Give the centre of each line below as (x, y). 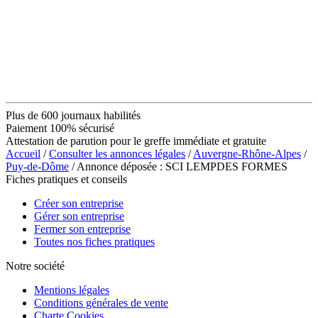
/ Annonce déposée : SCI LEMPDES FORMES (178, 166)
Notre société (35, 265)
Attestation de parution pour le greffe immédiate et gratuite (136, 141)
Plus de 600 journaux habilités (73, 115)
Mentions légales (72, 290)
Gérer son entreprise (79, 216)
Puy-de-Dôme (37, 166)
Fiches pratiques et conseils (66, 179)
